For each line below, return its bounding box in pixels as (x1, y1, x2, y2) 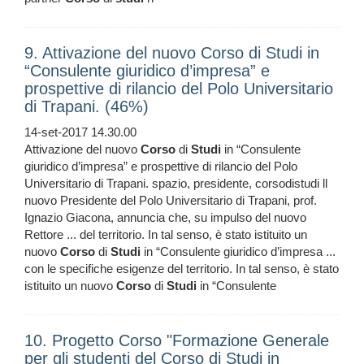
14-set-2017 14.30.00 (24, 125, 136, 140)
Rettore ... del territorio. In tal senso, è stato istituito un (24, 227, 307, 242)
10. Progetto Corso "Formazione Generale (24, 331, 329, 350)
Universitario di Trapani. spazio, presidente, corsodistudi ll (24, 176, 327, 191)
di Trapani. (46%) (24, 97, 149, 116)
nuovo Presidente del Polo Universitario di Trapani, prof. (24, 193, 317, 208)
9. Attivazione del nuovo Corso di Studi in (24, 44, 319, 63)
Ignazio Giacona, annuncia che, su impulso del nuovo (24, 210, 306, 225)
